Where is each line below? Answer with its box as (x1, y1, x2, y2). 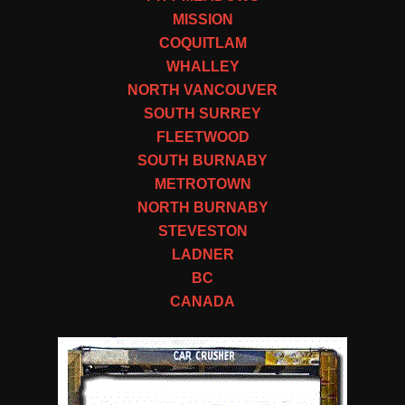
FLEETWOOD (155, 128, 250, 145)
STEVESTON (157, 222, 248, 239)
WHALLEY (165, 58, 240, 74)
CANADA (170, 293, 235, 309)
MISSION (172, 11, 233, 27)
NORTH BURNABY (137, 199, 268, 215)
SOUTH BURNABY (137, 152, 268, 168)
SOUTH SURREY (144, 105, 261, 121)
